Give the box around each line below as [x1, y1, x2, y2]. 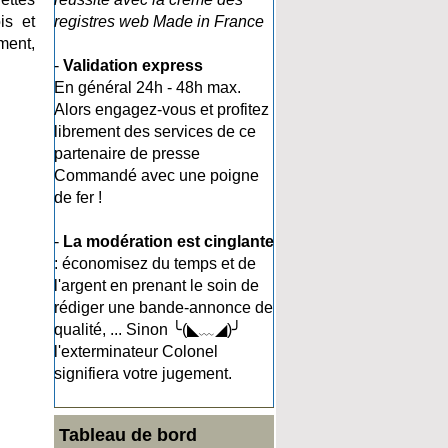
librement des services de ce [54, 123, 256, 140]
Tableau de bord [59, 425, 197, 445]
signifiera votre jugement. [54, 365, 232, 382]
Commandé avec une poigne [54, 167, 259, 184]
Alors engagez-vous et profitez [54, 101, 269, 118]
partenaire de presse [54, 145, 200, 162]
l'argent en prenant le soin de [54, 277, 259, 294]
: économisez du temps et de [54, 255, 256, 272]
